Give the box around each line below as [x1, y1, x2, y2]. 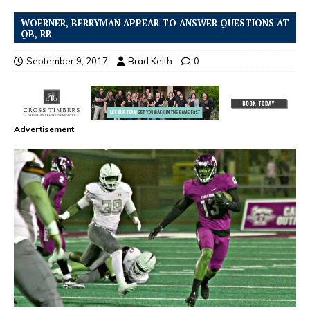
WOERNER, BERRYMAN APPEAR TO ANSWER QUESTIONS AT [21, 16, 289, 29]
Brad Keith [128, 55, 172, 66]
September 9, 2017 [26, 55, 108, 66]
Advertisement [14, 123, 74, 134]
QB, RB [21, 27, 52, 40]
